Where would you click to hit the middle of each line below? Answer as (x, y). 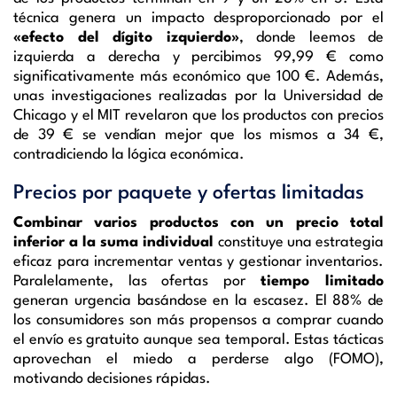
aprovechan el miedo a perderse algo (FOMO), (198, 359)
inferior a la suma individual (116, 242)
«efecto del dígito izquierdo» (126, 37)
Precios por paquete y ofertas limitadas (189, 193)
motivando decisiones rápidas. (112, 378)
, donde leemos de (311, 37)
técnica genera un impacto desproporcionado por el (198, 18)
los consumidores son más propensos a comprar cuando (198, 320)
